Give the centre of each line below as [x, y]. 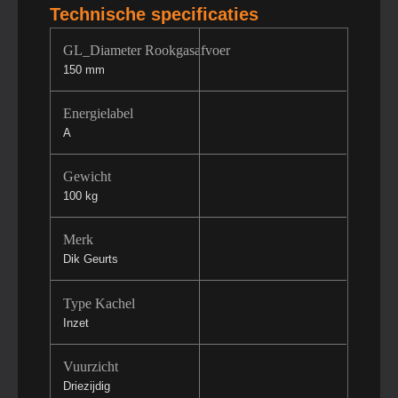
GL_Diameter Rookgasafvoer [146, 50]
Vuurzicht [90, 366]
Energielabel [98, 114]
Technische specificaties [155, 14]
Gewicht [87, 177]
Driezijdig [86, 386]
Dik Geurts [90, 259]
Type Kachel [99, 303]
